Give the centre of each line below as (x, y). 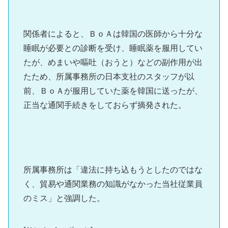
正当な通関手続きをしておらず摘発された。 (105, 105)
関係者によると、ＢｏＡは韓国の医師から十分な (113, 34)
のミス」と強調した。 (64, 198)
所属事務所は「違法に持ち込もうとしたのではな (113, 169)
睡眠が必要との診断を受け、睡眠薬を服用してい (113, 48)
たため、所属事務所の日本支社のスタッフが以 (109, 77)
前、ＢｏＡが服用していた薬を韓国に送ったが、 (113, 91)
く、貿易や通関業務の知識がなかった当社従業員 (113, 184)
